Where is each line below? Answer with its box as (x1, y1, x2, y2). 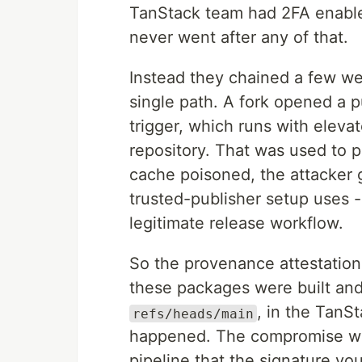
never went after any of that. (129, 27, 348, 48)
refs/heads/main (133, 305, 254, 322)
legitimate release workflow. (129, 213, 343, 234)
